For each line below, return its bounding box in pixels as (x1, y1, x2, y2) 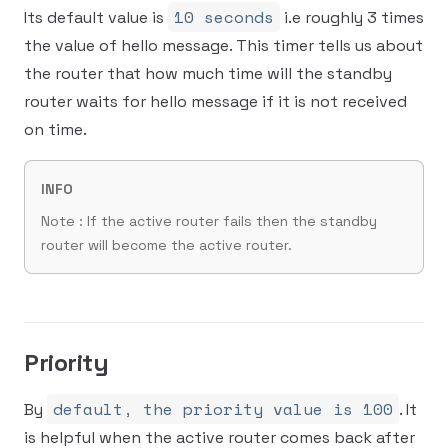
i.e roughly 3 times (280, 7, 424, 28)
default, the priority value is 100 (53, 397, 393, 421)
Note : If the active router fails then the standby (41, 212, 377, 230)
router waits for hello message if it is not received (24, 91, 407, 112)
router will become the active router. (41, 236, 292, 254)
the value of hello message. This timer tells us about (24, 35, 423, 56)
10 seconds (174, 5, 274, 29)
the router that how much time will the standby (24, 63, 392, 84)
